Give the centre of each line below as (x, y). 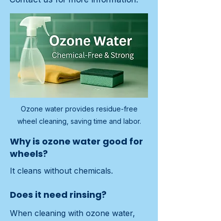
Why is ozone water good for (76, 142)
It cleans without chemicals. (61, 171)
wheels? (29, 154)
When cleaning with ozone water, (73, 213)
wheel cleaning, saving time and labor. (79, 121)
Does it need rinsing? (58, 195)
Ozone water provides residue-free (79, 109)
